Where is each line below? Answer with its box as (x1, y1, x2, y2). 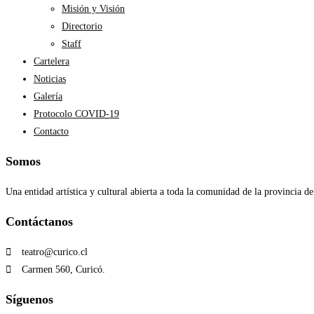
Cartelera (34, 56, 69, 67)
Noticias (34, 74, 66, 84)
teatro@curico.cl (21, 247, 88, 257)
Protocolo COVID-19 (34, 109, 119, 119)
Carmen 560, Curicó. (21, 264, 105, 275)
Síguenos (6, 292, 53, 306)
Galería (34, 91, 62, 102)
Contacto (34, 126, 69, 137)
